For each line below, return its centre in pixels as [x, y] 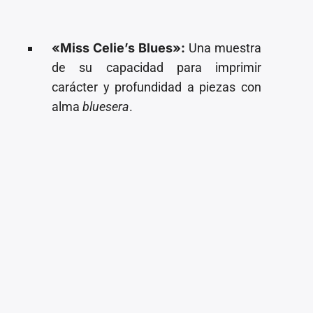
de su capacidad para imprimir [156, 67]
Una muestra [223, 48]
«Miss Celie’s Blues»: [118, 48]
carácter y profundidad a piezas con [156, 87]
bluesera [106, 106]
